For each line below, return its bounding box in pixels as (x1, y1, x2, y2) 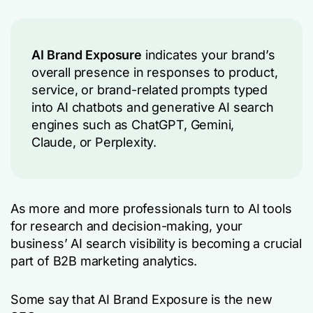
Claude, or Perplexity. (31, 135, 157, 150)
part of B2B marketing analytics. (10, 254, 198, 268)
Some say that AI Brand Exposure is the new (10, 292, 272, 307)
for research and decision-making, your (10, 219, 243, 233)
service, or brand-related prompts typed (31, 82, 268, 97)
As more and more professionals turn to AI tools (10, 201, 292, 216)
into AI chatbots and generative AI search (31, 100, 274, 115)
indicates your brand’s (141, 48, 275, 62)
